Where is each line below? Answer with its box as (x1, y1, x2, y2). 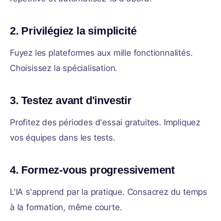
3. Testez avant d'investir (10, 94, 132, 107)
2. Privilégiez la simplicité (10, 25, 137, 37)
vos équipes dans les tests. (10, 133, 115, 143)
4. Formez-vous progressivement (10, 164, 175, 176)
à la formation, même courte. (10, 202, 122, 212)
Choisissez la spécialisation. (10, 63, 118, 73)
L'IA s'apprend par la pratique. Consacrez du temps (10, 187, 207, 197)
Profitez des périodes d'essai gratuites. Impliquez (10, 117, 200, 127)
